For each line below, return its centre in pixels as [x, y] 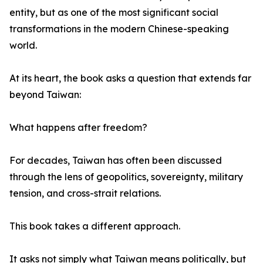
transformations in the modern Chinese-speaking [119, 29]
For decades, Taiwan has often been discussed [116, 161]
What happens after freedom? [78, 128]
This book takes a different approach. [95, 226]
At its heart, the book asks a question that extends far [130, 78]
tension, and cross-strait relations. [85, 193]
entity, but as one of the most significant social [114, 13]
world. [23, 45]
